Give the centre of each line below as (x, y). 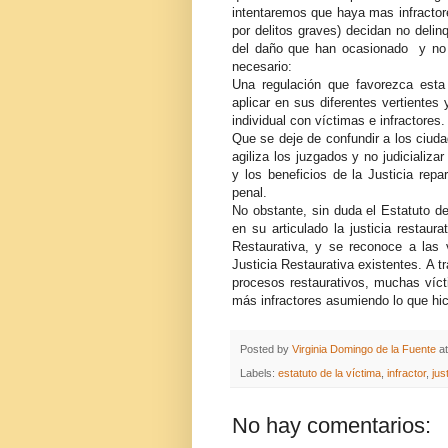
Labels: (259, 373)
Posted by (266, 349)
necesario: (262, 67)
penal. (249, 193)
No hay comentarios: (331, 426)
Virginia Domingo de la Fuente (364, 349)
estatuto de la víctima (329, 373)
